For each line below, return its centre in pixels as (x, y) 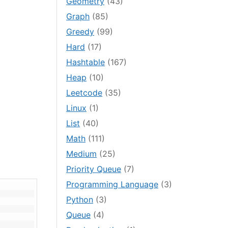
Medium (82, 154)
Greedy (80, 32)
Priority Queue (94, 169)
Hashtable (86, 62)
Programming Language (112, 184)
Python (80, 200)
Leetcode (84, 93)
